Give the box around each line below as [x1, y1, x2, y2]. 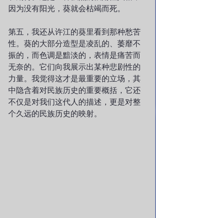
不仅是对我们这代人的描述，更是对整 [8, 97, 141, 107]
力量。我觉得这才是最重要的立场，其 [8, 73, 141, 83]
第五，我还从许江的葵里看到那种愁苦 [8, 27, 141, 36]
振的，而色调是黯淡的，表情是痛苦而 [8, 50, 141, 60]
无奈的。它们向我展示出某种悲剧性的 [8, 62, 141, 72]
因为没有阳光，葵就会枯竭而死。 [8, 3, 125, 13]
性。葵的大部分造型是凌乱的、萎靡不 [8, 38, 141, 48]
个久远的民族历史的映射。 [8, 109, 102, 118]
